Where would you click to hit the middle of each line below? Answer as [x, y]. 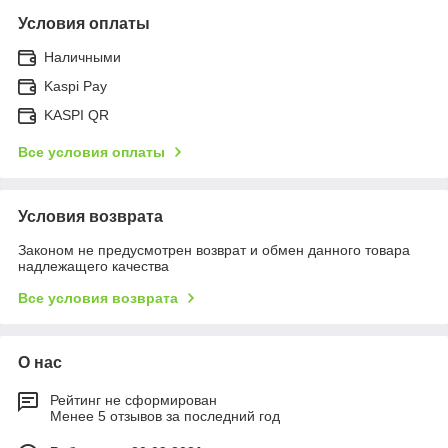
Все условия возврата [98, 297]
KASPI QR [76, 114]
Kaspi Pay [75, 85]
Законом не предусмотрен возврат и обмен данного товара [214, 249]
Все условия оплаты [91, 151]
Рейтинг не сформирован [133, 399]
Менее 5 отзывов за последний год [165, 415]
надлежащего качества [93, 265]
